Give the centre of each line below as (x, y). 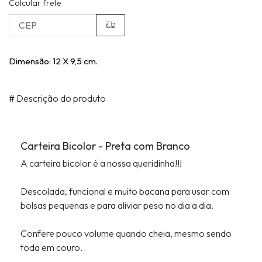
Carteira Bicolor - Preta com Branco (105, 146)
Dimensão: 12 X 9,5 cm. (53, 61)
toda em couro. (51, 248)
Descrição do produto (60, 99)
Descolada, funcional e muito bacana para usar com (125, 192)
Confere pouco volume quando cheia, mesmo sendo (126, 234)
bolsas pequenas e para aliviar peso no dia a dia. (117, 206)
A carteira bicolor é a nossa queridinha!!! (101, 163)
